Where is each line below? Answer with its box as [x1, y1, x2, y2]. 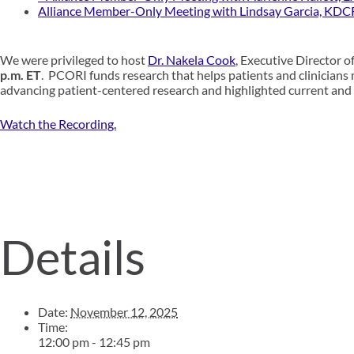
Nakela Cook [164, 52, 235, 67]
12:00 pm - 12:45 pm [38, 334, 150, 349]
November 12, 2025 [70, 304, 178, 319]
